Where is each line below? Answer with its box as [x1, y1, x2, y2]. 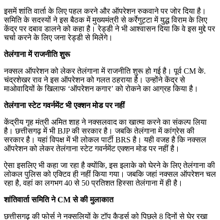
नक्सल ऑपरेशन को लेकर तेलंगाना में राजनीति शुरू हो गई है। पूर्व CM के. [4, 66, 206, 75]
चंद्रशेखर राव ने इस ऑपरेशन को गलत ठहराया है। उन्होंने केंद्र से [4, 75, 185, 84]
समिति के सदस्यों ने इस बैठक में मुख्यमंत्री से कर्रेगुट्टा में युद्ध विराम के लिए [4, 15, 207, 24]
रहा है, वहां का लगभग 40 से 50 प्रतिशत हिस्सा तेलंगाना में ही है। [4, 178, 183, 187]
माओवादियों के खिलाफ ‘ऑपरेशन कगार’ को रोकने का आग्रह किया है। [4, 84, 198, 93]
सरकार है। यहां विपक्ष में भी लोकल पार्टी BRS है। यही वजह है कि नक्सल [4, 135, 206, 144]
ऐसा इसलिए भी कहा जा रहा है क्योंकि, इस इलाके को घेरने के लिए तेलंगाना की [4, 161, 215, 169]
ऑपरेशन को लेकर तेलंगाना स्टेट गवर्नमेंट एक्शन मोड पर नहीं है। [4, 144, 180, 153]
